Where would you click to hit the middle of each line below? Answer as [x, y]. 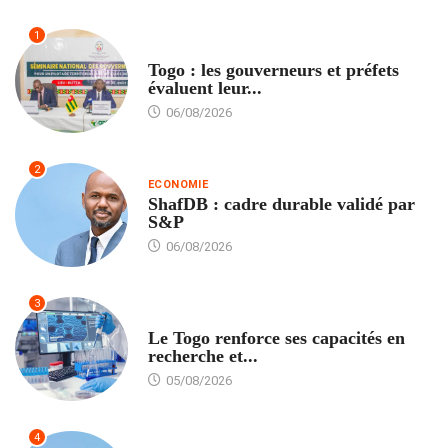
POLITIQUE [178, 51]
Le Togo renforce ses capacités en [276, 337]
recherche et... [202, 355]
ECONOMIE [178, 184]
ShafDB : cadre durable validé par [281, 203]
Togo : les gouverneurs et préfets [273, 70]
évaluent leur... [204, 88]
